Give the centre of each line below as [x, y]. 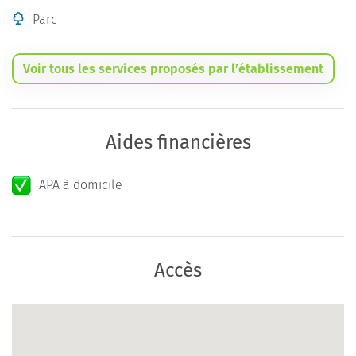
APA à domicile [81, 185]
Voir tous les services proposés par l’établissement [173, 69]
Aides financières [178, 142]
